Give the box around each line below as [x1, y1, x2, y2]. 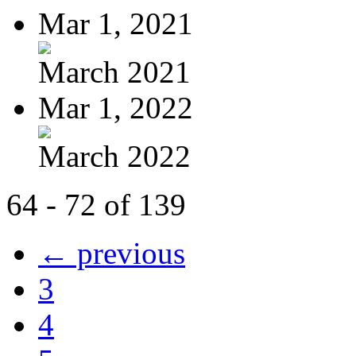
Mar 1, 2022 [38, 90, 193, 125]
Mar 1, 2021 [38, 6, 193, 41]
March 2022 [38, 138, 191, 173]
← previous [38, 235, 185, 270]
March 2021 [38, 54, 191, 89]
